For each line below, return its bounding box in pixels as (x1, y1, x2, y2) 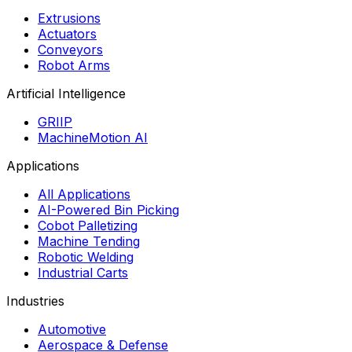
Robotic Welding (38, 248, 134, 265)
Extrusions (38, 9, 101, 26)
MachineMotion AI (38, 129, 148, 145)
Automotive (38, 321, 106, 337)
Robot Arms (38, 57, 110, 73)
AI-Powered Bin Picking (38, 201, 179, 218)
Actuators (38, 25, 97, 42)
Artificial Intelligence (6, 85, 126, 101)
